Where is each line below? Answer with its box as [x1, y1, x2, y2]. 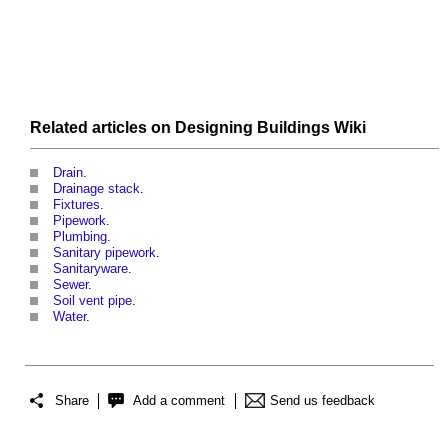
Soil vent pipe [53, 293, 132, 309]
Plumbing [53, 229, 107, 245]
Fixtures [53, 197, 100, 213]
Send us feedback [270, 392, 375, 408]
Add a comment [133, 392, 225, 408]
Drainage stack [53, 181, 140, 197]
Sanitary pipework [53, 245, 156, 261]
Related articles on [30, 119, 175, 137]
